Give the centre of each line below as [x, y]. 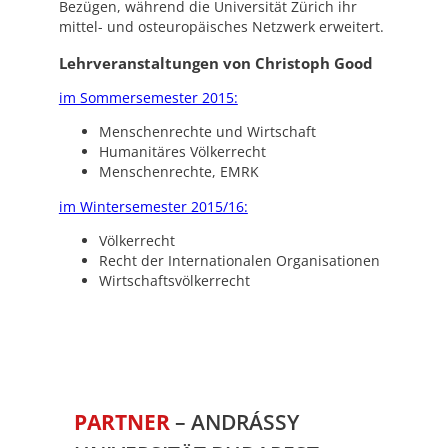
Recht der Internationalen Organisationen [239, 261]
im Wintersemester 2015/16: [153, 206]
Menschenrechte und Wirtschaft [207, 132]
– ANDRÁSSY [236, 421]
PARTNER [124, 421]
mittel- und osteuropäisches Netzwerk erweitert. [221, 27]
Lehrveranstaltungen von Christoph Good [215, 62]
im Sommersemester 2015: [148, 98]
